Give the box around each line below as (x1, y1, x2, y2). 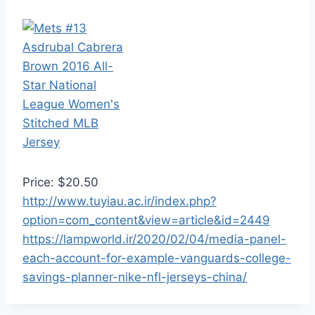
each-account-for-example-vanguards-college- (22, 251, 291, 265)
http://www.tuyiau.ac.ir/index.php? (22, 194, 217, 208)
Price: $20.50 (22, 175, 98, 189)
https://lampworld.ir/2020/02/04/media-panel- (22, 232, 286, 246)
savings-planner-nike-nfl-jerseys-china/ (22, 270, 247, 284)
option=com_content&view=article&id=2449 (22, 213, 270, 227)
